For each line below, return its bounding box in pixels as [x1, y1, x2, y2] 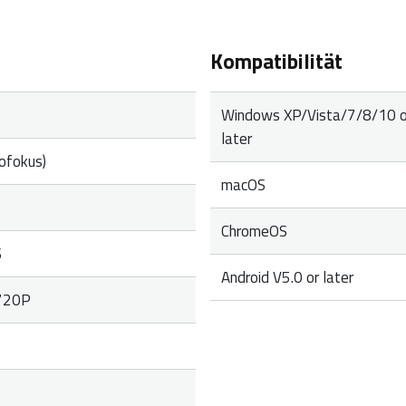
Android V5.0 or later [221, 265, 354, 289]
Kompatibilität [209, 44, 343, 77]
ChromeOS [221, 218, 288, 243]
